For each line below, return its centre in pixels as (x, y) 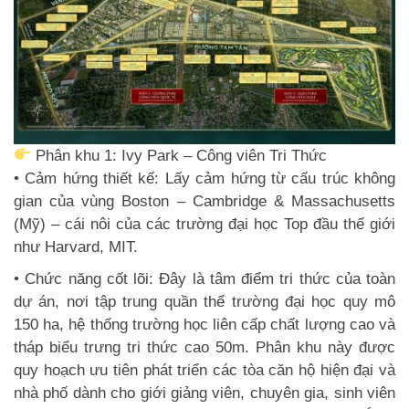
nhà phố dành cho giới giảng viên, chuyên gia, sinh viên (204, 393)
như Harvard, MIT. (76, 246)
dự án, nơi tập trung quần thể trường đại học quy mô (204, 301)
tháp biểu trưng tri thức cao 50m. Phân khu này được (204, 347)
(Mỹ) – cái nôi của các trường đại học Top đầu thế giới (204, 224)
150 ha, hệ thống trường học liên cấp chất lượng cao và (204, 324)
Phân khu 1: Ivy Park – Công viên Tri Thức (179, 155)
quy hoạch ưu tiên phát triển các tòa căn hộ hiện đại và (204, 370)
